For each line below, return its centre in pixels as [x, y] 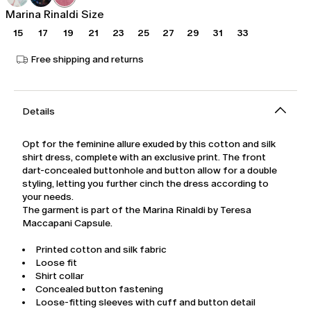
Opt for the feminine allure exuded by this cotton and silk [149, 144]
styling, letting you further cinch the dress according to [145, 183]
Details [39, 111]
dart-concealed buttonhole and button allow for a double [150, 170]
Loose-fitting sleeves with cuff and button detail [145, 302]
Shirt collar [60, 276]
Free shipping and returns [87, 60]
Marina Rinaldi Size [55, 14]
